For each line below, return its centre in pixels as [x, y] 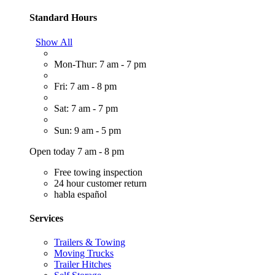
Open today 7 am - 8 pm [77, 151]
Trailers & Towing [90, 242]
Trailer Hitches [83, 265]
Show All [54, 42]
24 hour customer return [100, 183]
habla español [80, 194]
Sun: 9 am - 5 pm [87, 130]
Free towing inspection [98, 172]
